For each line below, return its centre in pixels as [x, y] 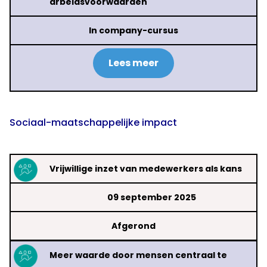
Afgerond [133, 226]
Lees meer [133, 63]
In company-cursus [133, 31]
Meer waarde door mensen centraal [133, 255]
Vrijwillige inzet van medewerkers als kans [146, 169]
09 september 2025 [151, 198]
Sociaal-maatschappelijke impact [93, 123]
